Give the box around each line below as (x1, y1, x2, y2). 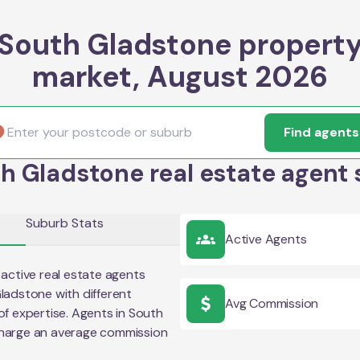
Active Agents (225, 231, 307, 247)
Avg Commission (225, 295, 319, 312)
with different (52, 285, 133, 302)
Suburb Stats (26, 215, 104, 231)
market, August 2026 (32, 58, 328, 96)
